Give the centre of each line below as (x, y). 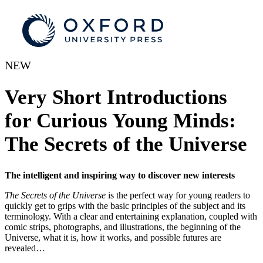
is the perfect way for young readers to (178, 195)
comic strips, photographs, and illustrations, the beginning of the (123, 227)
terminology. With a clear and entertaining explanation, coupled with (131, 216)
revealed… (25, 248)
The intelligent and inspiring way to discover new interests (120, 175)
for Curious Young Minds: (120, 121)
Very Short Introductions (116, 97)
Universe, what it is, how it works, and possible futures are (113, 237)
